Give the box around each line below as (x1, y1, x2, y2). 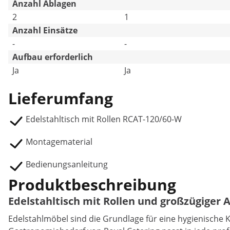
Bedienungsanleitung (26, 159, 108, 170)
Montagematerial (26, 136, 92, 148)
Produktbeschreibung (8, 174, 176, 196)
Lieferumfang (8, 88, 113, 109)
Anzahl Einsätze (12, 25, 78, 36)
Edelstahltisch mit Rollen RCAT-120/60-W (26, 113, 182, 125)
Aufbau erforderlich (12, 51, 93, 63)
